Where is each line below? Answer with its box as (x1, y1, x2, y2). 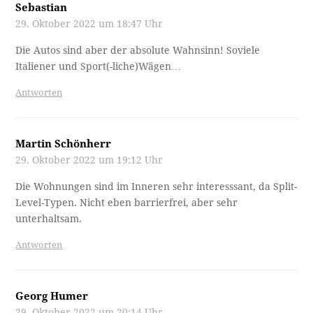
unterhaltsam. (15, 212, 82, 224)
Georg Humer (15, 289, 89, 303)
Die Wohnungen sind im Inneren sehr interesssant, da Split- (15, 180, 298, 192)
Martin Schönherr (15, 137, 112, 150)
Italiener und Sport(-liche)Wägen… (15, 60, 182, 72)
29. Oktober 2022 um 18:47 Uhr (15, 17, 163, 29)
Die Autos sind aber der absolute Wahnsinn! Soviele (15, 44, 261, 56)
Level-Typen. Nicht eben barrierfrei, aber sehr (15, 196, 238, 208)
